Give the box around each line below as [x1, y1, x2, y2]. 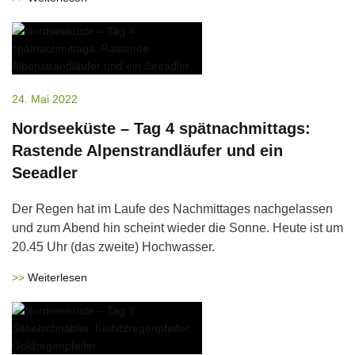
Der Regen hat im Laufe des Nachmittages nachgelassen [12, 202, 333, 216]
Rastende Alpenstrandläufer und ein [12, 142, 283, 159]
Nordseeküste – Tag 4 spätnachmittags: [12, 120, 311, 137]
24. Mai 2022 [12, 93, 78, 105]
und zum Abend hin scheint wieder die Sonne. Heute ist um [12, 221, 343, 235]
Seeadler [12, 164, 78, 181]
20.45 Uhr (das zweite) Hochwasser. [12, 240, 215, 254]
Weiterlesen [28, 271, 87, 284]
